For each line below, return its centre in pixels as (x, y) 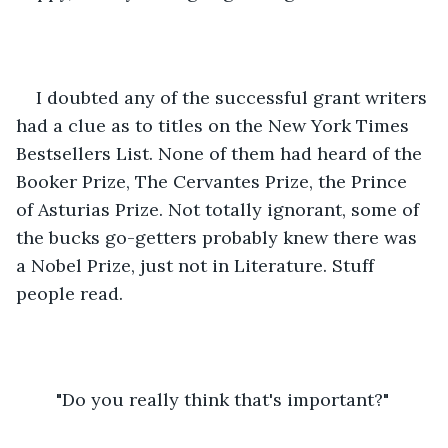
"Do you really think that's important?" (222, 399)
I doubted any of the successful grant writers (234, 97)
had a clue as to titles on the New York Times (215, 125)
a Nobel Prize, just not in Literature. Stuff (197, 265)
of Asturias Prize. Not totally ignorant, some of (220, 209)
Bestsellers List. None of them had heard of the (221, 153)
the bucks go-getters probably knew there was (219, 237)
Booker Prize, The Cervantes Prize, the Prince (214, 181)
